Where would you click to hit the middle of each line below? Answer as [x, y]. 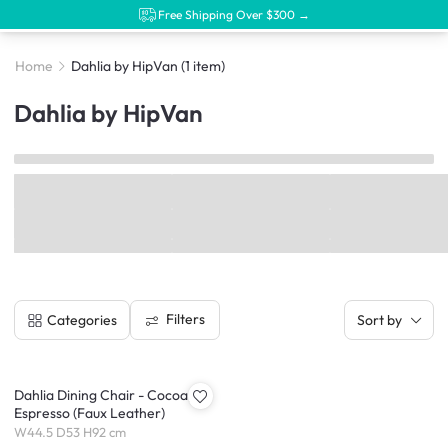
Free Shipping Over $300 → [234, 14]
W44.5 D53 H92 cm [70, 432]
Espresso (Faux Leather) [89, 412]
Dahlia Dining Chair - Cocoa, [103, 394]
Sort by [379, 319]
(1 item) [202, 66]
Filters [185, 319]
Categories [82, 319]
